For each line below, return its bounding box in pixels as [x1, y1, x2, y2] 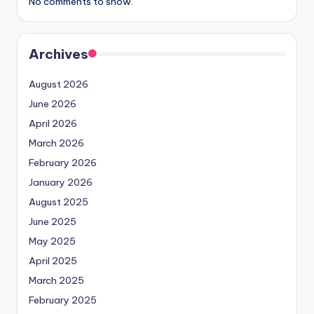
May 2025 [29, 235, 76, 248]
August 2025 [29, 196, 88, 209]
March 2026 [29, 137, 84, 150]
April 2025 [29, 254, 77, 268]
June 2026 [29, 97, 76, 111]
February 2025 [29, 294, 97, 307]
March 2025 [29, 274, 84, 287]
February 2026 [29, 156, 97, 170]
